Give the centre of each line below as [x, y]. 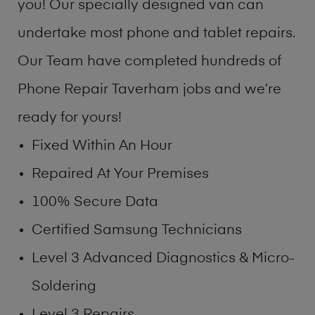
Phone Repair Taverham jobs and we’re [149, 90]
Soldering [64, 287]
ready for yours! [70, 118]
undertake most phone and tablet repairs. [156, 33]
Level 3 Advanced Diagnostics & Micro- [163, 258]
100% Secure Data [95, 202]
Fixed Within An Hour [102, 146]
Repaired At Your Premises [120, 174]
